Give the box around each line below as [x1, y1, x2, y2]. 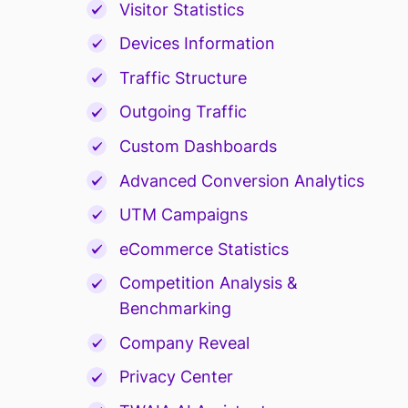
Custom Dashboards [118, 136, 277, 156]
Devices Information [118, 34, 275, 54]
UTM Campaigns [118, 205, 248, 225]
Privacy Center [118, 367, 233, 387]
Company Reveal [118, 332, 250, 352]
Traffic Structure [118, 67, 247, 87]
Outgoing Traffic [118, 102, 247, 122]
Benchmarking [118, 299, 231, 319]
